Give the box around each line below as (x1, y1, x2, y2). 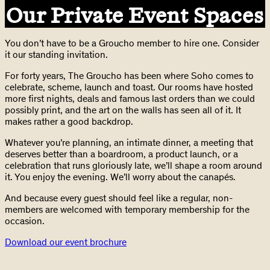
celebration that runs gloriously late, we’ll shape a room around (5, 159, 262, 171)
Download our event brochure (5, 236, 127, 248)
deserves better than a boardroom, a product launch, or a (5, 148, 238, 160)
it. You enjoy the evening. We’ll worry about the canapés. (5, 171, 236, 183)
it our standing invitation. (5, 48, 108, 60)
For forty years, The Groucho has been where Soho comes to (5, 69, 254, 81)
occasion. (5, 215, 45, 227)
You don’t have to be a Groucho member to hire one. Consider (5, 37, 259, 49)
